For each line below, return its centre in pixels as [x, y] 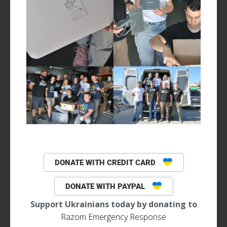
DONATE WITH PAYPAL [106, 186]
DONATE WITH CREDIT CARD [106, 162]
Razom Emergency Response [113, 217]
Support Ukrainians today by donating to [113, 204]
